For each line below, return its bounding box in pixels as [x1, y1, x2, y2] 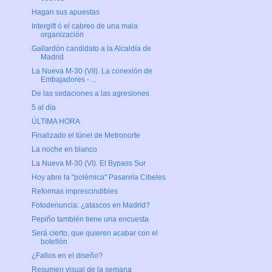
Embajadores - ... [40, 75, 97, 84]
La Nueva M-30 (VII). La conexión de [31, 67, 152, 76]
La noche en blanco [31, 145, 97, 154]
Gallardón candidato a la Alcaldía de [31, 44, 151, 53]
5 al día [31, 103, 56, 112]
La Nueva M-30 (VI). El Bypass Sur [31, 159, 146, 168]
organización [40, 30, 84, 39]
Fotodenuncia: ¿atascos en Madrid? [31, 201, 150, 210]
